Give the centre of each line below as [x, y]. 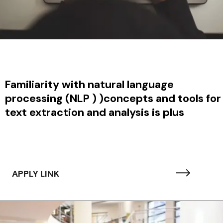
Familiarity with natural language [89, 84]
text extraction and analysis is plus [94, 112]
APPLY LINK [36, 173]
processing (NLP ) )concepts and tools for [113, 98]
